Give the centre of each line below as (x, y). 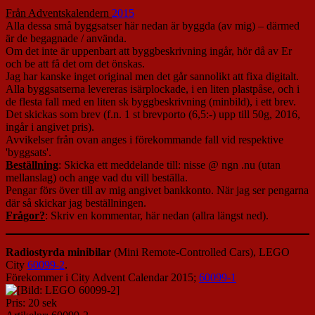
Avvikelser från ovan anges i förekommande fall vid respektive (144, 140)
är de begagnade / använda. (66, 39)
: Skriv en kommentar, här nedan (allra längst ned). (157, 216)
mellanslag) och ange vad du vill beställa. (97, 178)
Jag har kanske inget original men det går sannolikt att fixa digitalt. (152, 77)
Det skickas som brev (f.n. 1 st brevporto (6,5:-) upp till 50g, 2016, (153, 115)
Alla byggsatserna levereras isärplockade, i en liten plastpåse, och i (153, 89)
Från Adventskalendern (59, 13)
